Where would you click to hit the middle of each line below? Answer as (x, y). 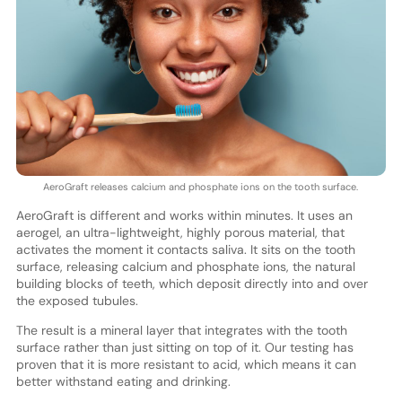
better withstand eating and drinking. (123, 382)
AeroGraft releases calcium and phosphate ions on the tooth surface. (201, 187)
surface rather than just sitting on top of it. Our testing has (184, 348)
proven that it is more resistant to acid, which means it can (186, 365)
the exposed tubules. (77, 301)
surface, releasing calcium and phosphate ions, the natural (185, 267)
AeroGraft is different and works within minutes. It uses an (184, 216)
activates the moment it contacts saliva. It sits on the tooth (185, 250)
